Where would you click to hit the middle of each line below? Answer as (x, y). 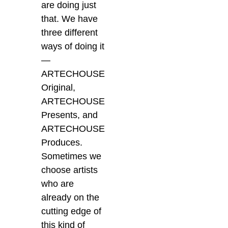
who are (58, 184)
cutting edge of (72, 211)
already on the (70, 198)
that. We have (70, 19)
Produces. (62, 143)
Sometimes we (72, 156)
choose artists (70, 170)
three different (70, 33)
